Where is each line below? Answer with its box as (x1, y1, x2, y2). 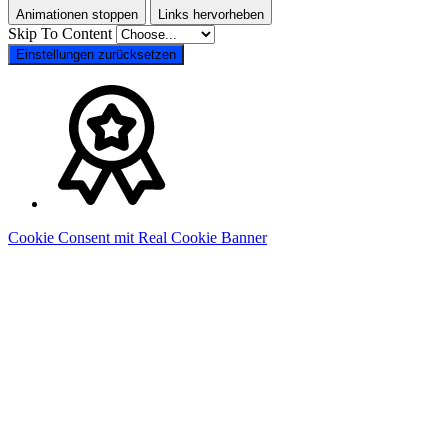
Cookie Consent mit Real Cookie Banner (8, 229, 267, 247)
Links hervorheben (158, 7, 264, 23)
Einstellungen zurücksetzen (16, 47, 176, 63)
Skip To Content (8, 25, 116, 43)
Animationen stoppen (16, 7, 138, 23)
